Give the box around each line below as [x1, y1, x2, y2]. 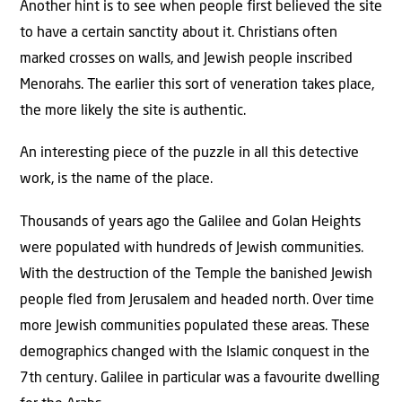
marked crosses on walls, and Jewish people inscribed [20, 51, 353, 66]
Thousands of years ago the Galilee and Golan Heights [20, 214, 361, 230]
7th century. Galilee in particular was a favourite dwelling [20, 371, 380, 386]
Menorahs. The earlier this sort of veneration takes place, [20, 77, 374, 92]
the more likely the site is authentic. [20, 103, 249, 118]
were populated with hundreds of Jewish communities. [20, 240, 363, 256]
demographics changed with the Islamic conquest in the [20, 345, 370, 360]
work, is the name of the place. [20, 172, 220, 188]
